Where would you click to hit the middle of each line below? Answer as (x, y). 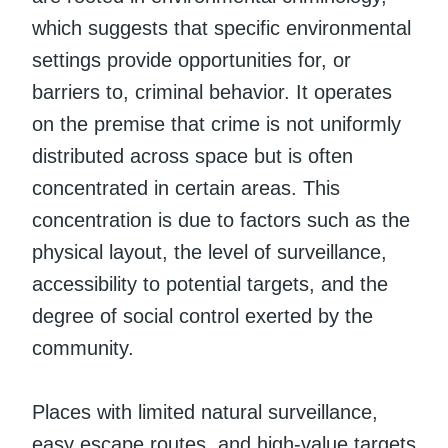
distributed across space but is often (192, 155)
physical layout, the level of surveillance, (209, 251)
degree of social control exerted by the (202, 315)
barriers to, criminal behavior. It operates (212, 91)
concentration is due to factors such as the (221, 219)
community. (83, 347)
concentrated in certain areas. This (186, 187)
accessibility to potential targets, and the (210, 283)
